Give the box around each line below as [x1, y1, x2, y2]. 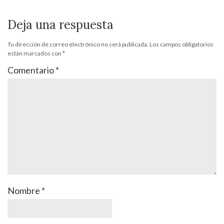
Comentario [7, 64, 55, 75]
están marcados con [7, 49, 62, 57]
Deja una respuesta [7, 16, 113, 32]
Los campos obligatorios [149, 40, 213, 48]
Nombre [7, 184, 41, 196]
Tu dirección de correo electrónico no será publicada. [7, 40, 148, 48]
